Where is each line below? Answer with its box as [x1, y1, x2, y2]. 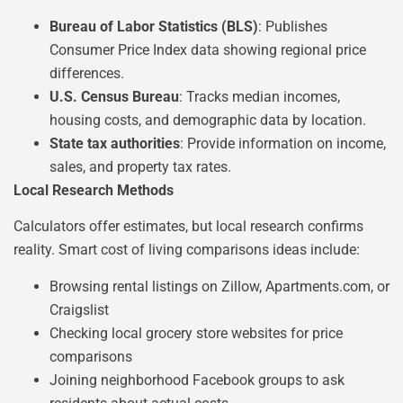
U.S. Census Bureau [49, 88, 179, 106]
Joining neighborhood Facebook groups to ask [49, 371, 345, 389]
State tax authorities [49, 135, 180, 153]
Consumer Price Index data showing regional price [49, 41, 366, 59]
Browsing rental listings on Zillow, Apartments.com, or [49, 277, 390, 295]
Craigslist [49, 300, 109, 318]
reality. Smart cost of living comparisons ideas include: [13, 241, 360, 259]
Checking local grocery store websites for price [49, 324, 343, 342]
